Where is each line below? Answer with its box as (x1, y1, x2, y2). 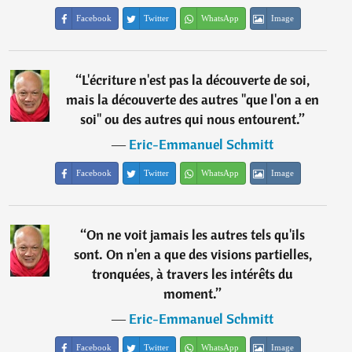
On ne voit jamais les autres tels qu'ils (86, 225, 306, 244)
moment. (163, 284, 217, 302)
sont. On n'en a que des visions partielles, (73, 245, 312, 263)
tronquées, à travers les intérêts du (92, 265, 294, 283)
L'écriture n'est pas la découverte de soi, (82, 71, 310, 89)
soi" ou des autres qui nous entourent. (80, 110, 300, 128)
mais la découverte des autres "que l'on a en (66, 90, 320, 108)
